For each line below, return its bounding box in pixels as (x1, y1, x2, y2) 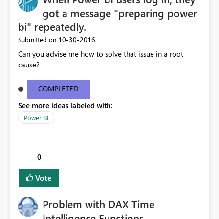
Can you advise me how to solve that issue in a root (18, 49, 183, 59)
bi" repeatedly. (18, 19, 86, 34)
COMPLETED (38, 84, 79, 94)
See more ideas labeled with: (18, 100, 113, 110)
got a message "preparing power (43, 5, 197, 21)
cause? (18, 60, 40, 70)
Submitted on (18, 35, 56, 44)
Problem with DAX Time (43, 197, 154, 212)
